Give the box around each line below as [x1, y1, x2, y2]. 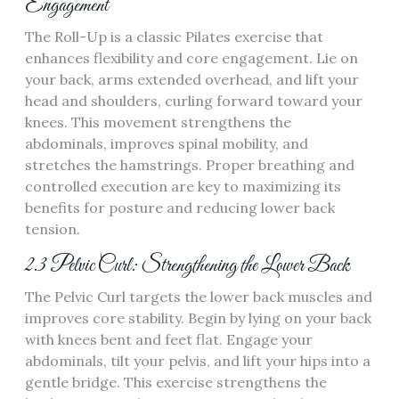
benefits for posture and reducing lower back [25, 199, 335, 216]
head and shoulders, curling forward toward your [25, 92, 362, 110]
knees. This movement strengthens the [25, 113, 291, 131]
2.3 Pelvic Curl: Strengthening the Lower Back [25, 253, 350, 279]
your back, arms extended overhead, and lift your [25, 70, 359, 88]
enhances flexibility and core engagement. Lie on [25, 49, 358, 67]
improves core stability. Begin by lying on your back [25, 309, 371, 327]
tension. [25, 220, 80, 238]
